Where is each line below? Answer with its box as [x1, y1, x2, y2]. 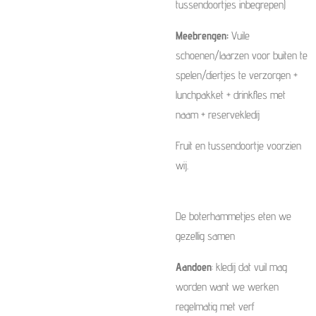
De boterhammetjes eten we [176, 209, 291, 223]
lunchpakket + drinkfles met [176, 88, 286, 102]
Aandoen [176, 260, 212, 274]
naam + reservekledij [176, 108, 260, 121]
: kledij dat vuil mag [212, 260, 287, 274]
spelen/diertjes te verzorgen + [176, 68, 298, 82]
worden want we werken [176, 280, 279, 293]
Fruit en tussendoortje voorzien [176, 139, 301, 152]
